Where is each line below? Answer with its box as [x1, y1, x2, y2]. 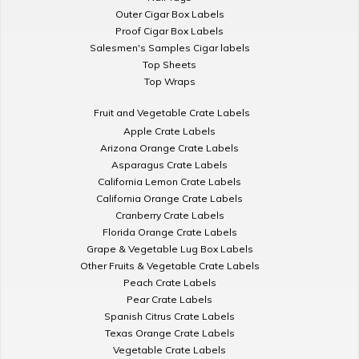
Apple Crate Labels [123, 124, 216, 137]
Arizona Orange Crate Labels [100, 141, 239, 154]
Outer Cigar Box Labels [115, 7, 224, 20]
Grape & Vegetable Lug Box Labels [86, 242, 253, 255]
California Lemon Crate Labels [98, 175, 241, 188]
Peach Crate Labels [123, 276, 216, 288]
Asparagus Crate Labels [111, 158, 228, 171]
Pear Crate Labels [127, 292, 212, 305]
